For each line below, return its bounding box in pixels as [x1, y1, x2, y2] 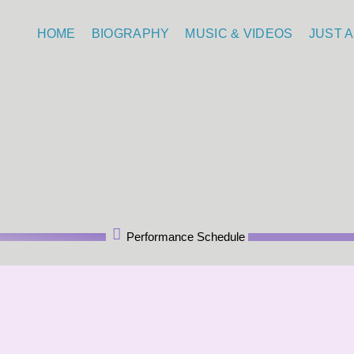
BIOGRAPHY [91, 27, 170, 40]
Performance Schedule [126, 229, 246, 243]
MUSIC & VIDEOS [185, 27, 293, 40]
